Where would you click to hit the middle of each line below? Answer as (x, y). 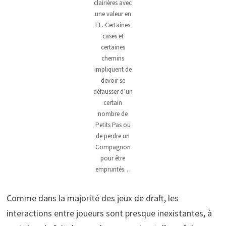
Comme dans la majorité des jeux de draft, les (92, 198)
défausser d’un (113, 92)
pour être (113, 158)
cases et (113, 36)
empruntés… (113, 169)
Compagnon (113, 147)
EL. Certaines (113, 25)
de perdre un (113, 136)
